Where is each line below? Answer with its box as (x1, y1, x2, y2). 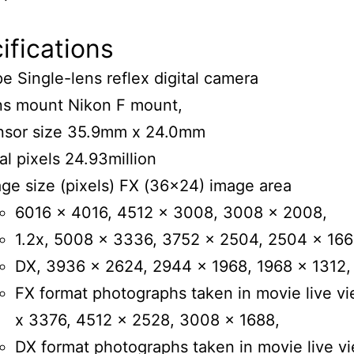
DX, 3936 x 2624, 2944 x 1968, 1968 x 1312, (15, 257, 351, 277)
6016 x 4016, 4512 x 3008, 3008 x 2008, (15, 203, 327, 223)
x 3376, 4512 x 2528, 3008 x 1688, (15, 311, 280, 330)
